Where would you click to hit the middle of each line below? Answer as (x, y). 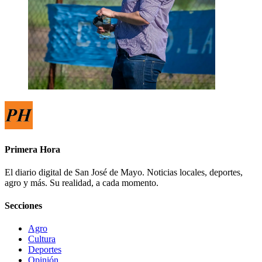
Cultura (42, 239)
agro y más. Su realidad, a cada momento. (82, 182)
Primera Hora (32, 149)
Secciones (23, 206)
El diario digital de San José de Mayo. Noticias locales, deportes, (124, 172)
